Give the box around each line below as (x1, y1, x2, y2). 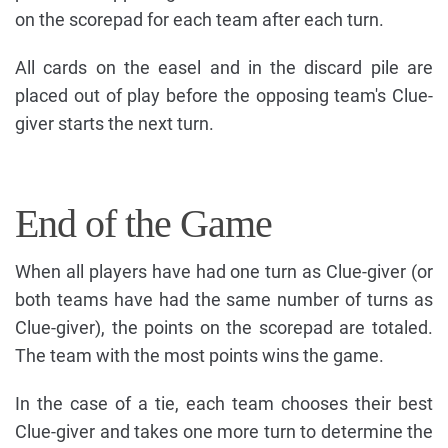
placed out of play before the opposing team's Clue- (15, 84, 433, 106)
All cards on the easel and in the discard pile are (15, 56, 433, 78)
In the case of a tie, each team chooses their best (15, 392, 433, 414)
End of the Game (15, 200, 272, 246)
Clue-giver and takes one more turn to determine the (15, 420, 433, 442)
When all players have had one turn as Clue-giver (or (15, 260, 433, 282)
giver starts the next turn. (15, 112, 214, 134)
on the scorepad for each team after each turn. (15, 8, 384, 30)
